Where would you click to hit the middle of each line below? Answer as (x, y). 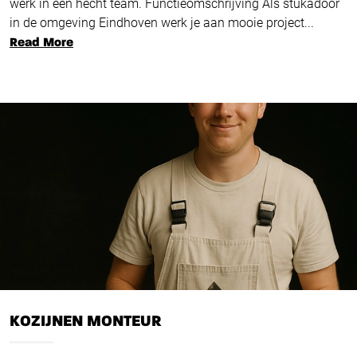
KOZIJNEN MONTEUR (85, 322)
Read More (41, 43)
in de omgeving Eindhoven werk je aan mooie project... (162, 23)
